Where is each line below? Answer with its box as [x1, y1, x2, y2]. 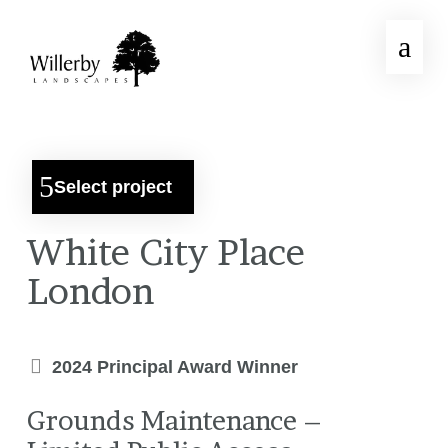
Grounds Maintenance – [26, 405, 322, 436]
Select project [53, 177, 172, 197]
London [26, 269, 154, 313]
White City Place [26, 230, 305, 274]
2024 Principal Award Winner [51, 357, 298, 377]
